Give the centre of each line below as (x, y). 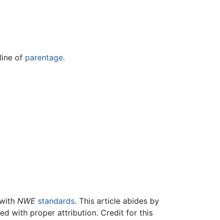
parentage (44, 58)
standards (56, 201)
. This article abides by (117, 201)
